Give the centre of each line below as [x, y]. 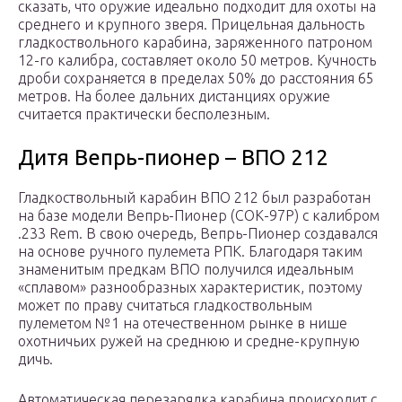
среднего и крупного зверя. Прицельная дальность [191, 25]
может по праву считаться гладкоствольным [165, 306]
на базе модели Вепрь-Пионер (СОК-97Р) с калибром [199, 216]
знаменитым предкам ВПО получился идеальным [186, 270]
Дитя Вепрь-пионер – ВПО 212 [173, 158]
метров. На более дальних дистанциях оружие [174, 96]
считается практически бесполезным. [144, 114]
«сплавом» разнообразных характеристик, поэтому [190, 288]
